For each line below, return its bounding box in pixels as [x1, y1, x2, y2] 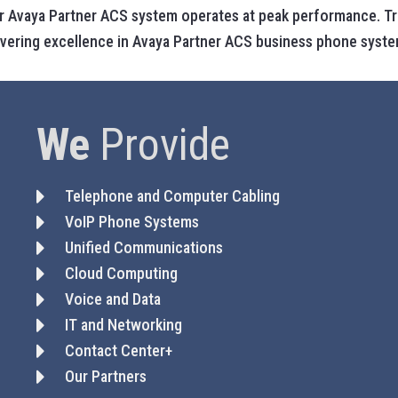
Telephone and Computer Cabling [65, 187, 281, 205]
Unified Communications [65, 238, 224, 257]
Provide [89, 119, 230, 171]
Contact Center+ [65, 341, 173, 360]
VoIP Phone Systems [65, 212, 200, 231]
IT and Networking [65, 315, 183, 334]
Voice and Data [65, 290, 162, 308]
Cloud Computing [65, 264, 179, 283]
